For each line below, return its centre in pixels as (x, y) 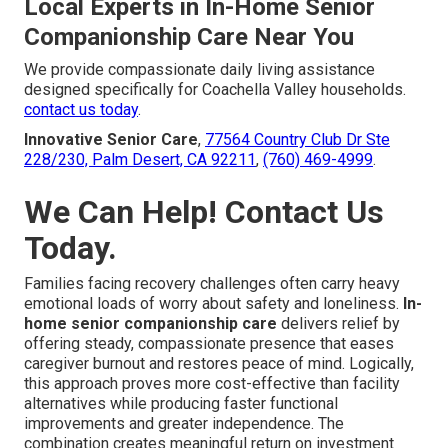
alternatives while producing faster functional (181, 404)
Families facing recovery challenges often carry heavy (212, 284)
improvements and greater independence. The (184, 424)
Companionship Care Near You (189, 37)
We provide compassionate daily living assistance (199, 70)
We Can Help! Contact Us (204, 212)
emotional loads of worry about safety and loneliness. (213, 304)
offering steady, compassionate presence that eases (209, 344)
